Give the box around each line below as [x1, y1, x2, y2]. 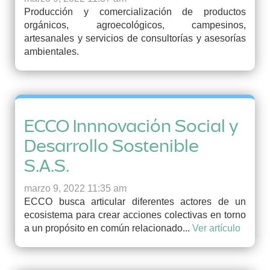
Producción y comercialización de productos [24, 7, 246, 17]
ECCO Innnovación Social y [24, 115, 238, 137]
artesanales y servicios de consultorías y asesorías [24, 33, 246, 43]
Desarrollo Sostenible [24, 134, 199, 157]
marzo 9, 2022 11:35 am [24, 183, 127, 193]
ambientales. [24, 46, 79, 57]
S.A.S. [24, 154, 69, 177]
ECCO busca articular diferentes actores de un [24, 196, 246, 207]
